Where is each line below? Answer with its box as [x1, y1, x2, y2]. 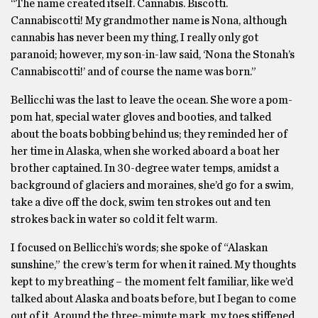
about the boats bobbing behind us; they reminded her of [11, 128, 287, 140]
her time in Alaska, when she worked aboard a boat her [11, 146, 280, 157]
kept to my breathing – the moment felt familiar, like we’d [11, 276, 293, 287]
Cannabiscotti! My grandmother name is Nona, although [11, 15, 287, 26]
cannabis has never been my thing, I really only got [11, 32, 258, 43]
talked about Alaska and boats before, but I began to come [11, 293, 296, 305]
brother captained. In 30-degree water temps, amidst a [11, 163, 279, 174]
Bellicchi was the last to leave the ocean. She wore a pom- [11, 94, 292, 106]
